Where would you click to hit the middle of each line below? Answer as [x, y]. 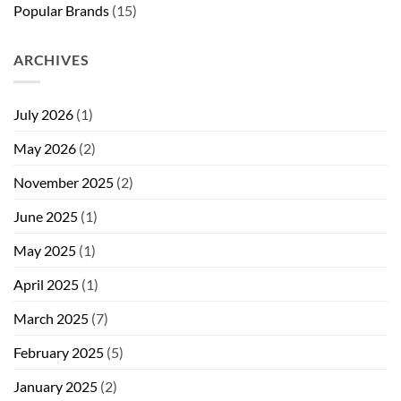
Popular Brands [61, 11]
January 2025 [55, 386]
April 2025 [46, 284]
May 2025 [45, 250]
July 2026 [43, 114]
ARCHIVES [51, 60]
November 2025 [64, 182]
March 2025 [51, 318]
